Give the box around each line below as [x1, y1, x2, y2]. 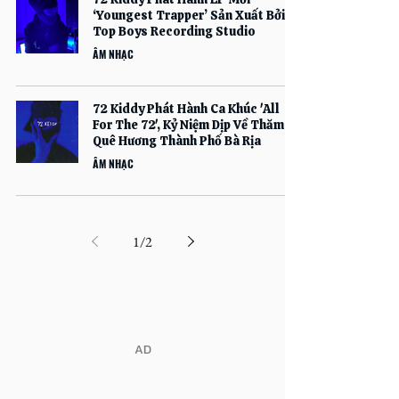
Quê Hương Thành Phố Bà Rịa [93, 133, 261, 149]
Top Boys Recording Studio [93, 23, 256, 39]
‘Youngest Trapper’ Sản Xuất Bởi [93, 7, 285, 23]
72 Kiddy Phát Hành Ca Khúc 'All [93, 101, 280, 117]
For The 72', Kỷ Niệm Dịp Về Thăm [93, 117, 284, 133]
